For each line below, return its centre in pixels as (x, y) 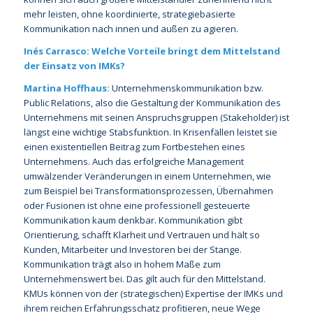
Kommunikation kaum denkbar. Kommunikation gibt (133, 220)
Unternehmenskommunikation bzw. (187, 88)
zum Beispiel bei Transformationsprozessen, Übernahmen (148, 190)
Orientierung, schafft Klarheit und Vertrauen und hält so (141, 234)
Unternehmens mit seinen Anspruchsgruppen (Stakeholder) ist (156, 117)
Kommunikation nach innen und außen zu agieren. (131, 28)
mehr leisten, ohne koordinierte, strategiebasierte (129, 14)
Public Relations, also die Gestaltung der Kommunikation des (152, 102)
